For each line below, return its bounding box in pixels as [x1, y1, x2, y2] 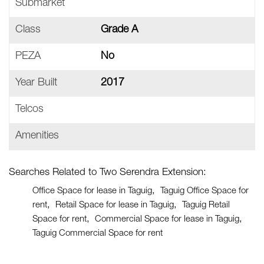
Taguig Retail [182, 201, 230, 210]
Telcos [15, 104, 44, 115]
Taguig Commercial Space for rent [32, 229, 163, 238]
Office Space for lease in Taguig [32, 187, 152, 196]
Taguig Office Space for [160, 187, 249, 196]
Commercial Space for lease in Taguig [95, 215, 239, 224]
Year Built [15, 78, 57, 88]
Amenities [15, 131, 59, 141]
